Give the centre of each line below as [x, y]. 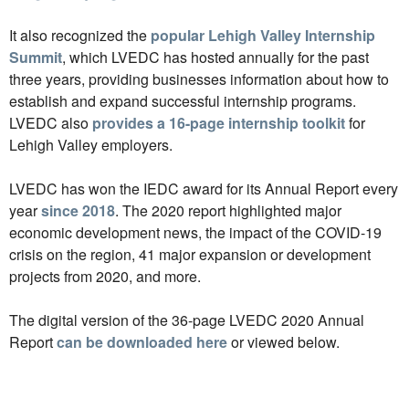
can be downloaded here [142, 342]
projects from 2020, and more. [105, 276]
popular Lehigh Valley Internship [263, 35]
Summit [36, 57]
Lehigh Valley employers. [91, 145]
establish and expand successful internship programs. [183, 101]
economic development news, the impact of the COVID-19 [195, 232]
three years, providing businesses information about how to [199, 79]
